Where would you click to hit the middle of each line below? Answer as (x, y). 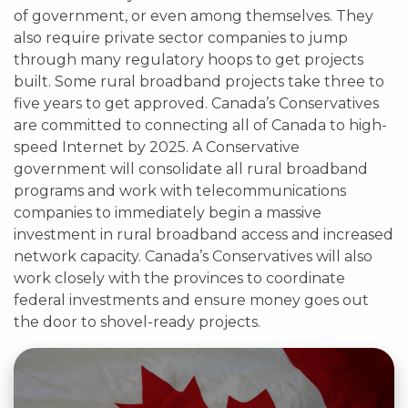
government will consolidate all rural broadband (191, 169)
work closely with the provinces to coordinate (179, 278)
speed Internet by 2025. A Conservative (157, 147)
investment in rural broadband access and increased (204, 235)
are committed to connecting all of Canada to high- (200, 125)
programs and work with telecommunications (180, 191)
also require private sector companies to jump (181, 38)
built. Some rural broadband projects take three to (199, 82)
